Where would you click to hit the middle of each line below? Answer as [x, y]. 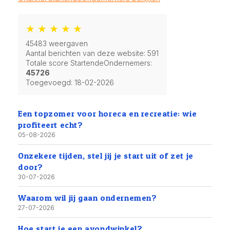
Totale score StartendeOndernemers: [89, 63]
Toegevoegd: [50, 83]
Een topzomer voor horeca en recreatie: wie [108, 114]
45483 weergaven [57, 44]
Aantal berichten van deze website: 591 [92, 53]
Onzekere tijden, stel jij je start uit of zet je [106, 156]
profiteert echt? [51, 125]
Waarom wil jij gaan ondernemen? [88, 198]
